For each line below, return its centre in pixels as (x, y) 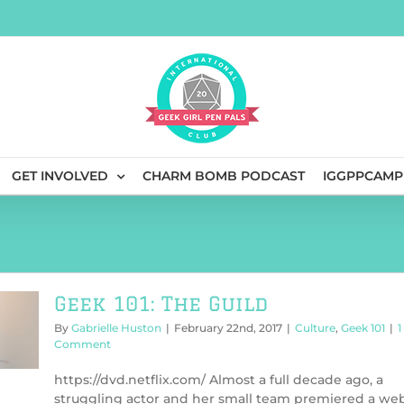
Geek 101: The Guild (161, 303)
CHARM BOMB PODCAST (223, 176)
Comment (83, 344)
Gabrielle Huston (116, 328)
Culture (315, 328)
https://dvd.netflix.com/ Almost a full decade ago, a (219, 380)
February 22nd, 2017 (228, 328)
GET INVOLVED (60, 176)
